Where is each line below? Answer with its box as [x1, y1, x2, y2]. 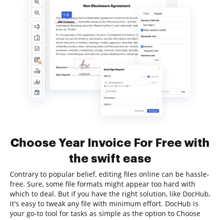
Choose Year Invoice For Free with [10, 137, 210, 149]
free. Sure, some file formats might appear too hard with [10, 179, 195, 189]
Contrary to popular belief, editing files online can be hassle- [10, 169, 209, 179]
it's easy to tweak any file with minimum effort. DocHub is [10, 199, 198, 208]
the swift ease [69, 153, 151, 165]
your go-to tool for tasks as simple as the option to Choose [10, 209, 200, 218]
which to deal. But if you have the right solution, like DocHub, [10, 189, 210, 198]
